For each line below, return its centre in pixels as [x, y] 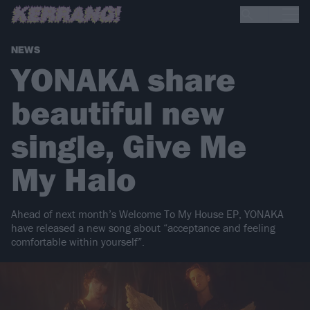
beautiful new [118, 113]
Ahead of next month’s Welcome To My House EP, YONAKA [147, 214]
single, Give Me [129, 146]
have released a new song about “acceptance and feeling [143, 228]
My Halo [74, 179]
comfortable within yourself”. [78, 242]
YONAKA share [123, 80]
